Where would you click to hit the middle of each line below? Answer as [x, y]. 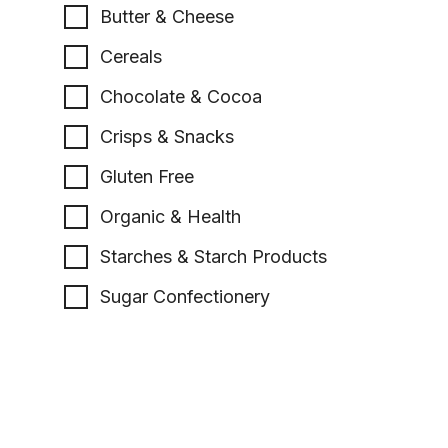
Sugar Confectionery [185, 296]
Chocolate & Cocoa [181, 96]
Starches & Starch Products [213, 256]
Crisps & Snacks [167, 136]
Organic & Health [170, 216]
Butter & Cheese [167, 16]
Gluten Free [147, 176]
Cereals [131, 56]
